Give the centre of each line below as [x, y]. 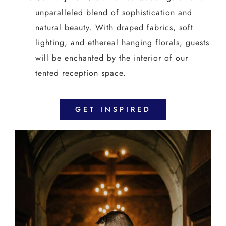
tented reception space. [80, 73]
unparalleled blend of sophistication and [114, 12]
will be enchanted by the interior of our [111, 58]
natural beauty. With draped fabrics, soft [114, 27]
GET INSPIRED [113, 109]
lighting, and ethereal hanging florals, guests [122, 42]
